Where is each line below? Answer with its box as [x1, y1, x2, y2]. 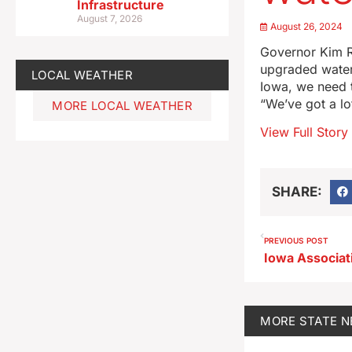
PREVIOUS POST [264, 236, 329, 246]
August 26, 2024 [270, 20, 343, 32]
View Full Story [260, 124, 349, 141]
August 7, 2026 [77, 12, 143, 24]
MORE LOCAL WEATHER [52, 97, 192, 113]
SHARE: [272, 183, 323, 200]
